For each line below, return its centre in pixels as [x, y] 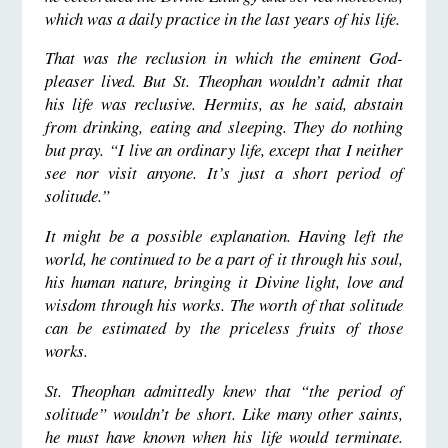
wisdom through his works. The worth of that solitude [224, 305]
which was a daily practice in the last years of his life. [222, 18]
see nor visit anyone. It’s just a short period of [224, 173]
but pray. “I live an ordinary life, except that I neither [224, 150]
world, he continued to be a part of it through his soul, [224, 259]
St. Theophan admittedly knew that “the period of [224, 391]
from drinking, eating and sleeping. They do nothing [224, 127]
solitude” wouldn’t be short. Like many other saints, [224, 414]
